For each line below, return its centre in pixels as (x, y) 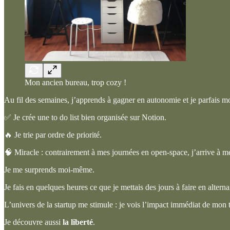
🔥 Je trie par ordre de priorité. (53, 135)
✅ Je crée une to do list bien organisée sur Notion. (85, 118)
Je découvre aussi (33, 222)
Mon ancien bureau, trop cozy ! (75, 83)
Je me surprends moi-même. (49, 170)
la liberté (78, 222)
